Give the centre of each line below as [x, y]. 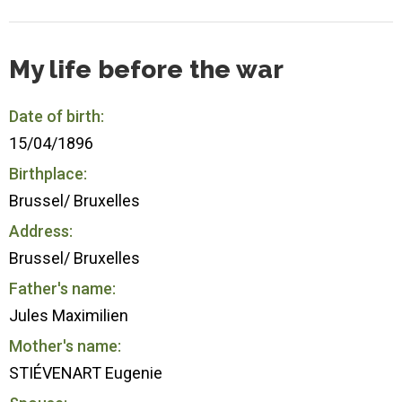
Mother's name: [65, 345]
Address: [41, 231]
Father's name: [62, 288]
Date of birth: [57, 116]
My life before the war [146, 69]
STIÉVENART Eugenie [86, 372]
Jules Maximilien [69, 315]
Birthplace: [48, 173]
